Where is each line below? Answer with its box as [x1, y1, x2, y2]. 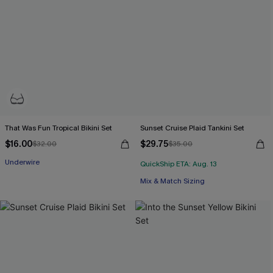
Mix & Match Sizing [140, 176, 205, 186]
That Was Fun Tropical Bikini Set [5, 123, 112, 133]
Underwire [5, 157, 40, 167]
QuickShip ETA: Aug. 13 [140, 159, 217, 169]
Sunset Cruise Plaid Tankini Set [140, 123, 244, 133]
